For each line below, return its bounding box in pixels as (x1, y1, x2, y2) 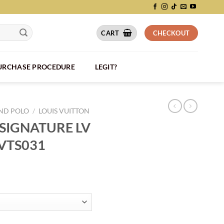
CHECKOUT (152, 28, 190, 37)
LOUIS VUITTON (38, 107, 90, 115)
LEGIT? (94, 62, 117, 71)
